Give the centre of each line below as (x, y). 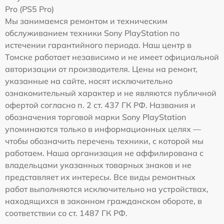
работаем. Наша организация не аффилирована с (104, 153)
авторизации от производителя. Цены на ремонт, (101, 69)
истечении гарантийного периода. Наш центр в (98, 45)
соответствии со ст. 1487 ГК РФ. (66, 213)
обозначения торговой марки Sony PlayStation (95, 117)
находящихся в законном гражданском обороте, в (103, 201)
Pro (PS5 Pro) (29, 9)
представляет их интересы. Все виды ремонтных (100, 177)
